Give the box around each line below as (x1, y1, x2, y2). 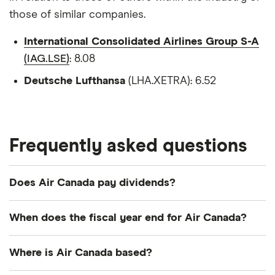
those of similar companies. (9, 9, 145, 21)
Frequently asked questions (9, 137, 247, 156)
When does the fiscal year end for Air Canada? (9, 212, 247, 224)
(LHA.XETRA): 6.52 (125, 76, 216, 87)
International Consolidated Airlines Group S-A (24, 36, 259, 48)
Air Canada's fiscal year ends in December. (9, 238, 221, 250)
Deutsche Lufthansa (24, 76, 125, 87)
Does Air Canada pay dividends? (9, 177, 176, 189)
